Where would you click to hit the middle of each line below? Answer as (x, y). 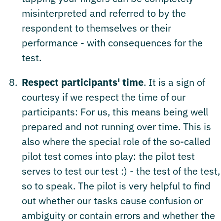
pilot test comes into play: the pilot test (108, 156)
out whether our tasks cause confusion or (112, 200)
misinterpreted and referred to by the (104, 13)
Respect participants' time (83, 82)
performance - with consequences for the (112, 42)
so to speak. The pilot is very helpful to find (116, 185)
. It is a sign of (174, 82)
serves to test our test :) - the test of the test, (121, 171)
